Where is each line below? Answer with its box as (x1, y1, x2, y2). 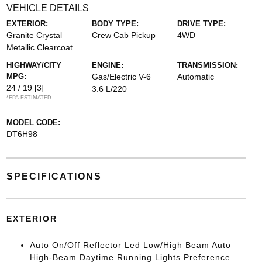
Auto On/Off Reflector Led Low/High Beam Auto (29, 240, 231, 250)
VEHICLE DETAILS (6, 3, 89, 13)
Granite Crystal (6, 30, 62, 40)
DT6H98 (6, 129, 37, 139)
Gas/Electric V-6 (91, 72, 151, 81)
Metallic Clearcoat (6, 43, 73, 52)
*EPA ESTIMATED (6, 95, 51, 101)
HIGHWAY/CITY (6, 61, 61, 70)
